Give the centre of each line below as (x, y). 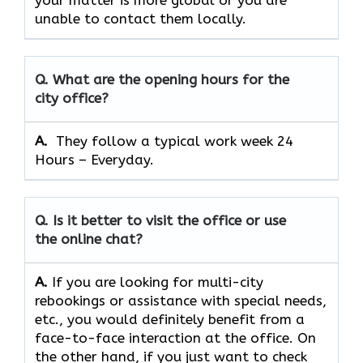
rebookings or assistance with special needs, (181, 301)
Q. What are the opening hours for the (162, 80)
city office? (72, 98)
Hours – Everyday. (94, 160)
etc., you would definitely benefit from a (170, 320)
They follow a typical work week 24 (175, 141)
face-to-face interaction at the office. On (175, 338)
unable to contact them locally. (141, 19)
